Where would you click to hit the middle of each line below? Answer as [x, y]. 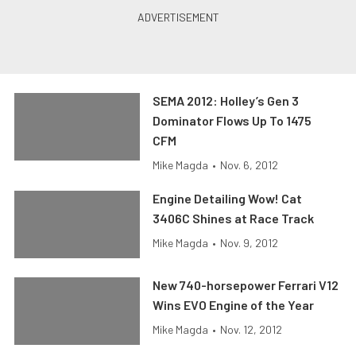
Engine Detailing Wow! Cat [228, 199]
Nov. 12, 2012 [252, 330]
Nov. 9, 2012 [250, 243]
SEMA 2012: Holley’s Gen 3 [226, 101]
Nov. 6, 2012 [250, 165]
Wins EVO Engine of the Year [234, 305]
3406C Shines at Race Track [234, 219]
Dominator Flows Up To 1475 [232, 121]
